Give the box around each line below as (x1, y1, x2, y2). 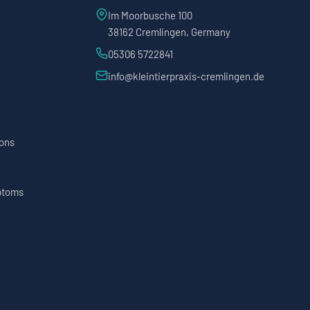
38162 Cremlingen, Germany (108, 26, 231, 39)
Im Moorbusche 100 (108, 9, 193, 22)
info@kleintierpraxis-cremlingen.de (108, 70, 265, 83)
